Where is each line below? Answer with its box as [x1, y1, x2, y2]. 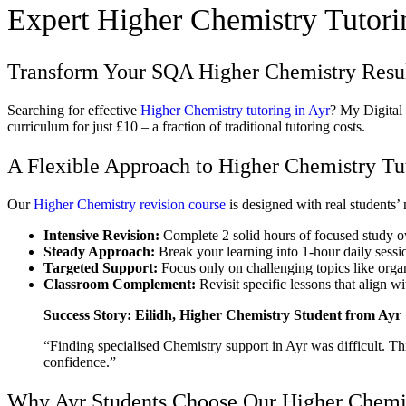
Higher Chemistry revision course [34, 196, 226, 212]
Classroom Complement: [43, 275, 196, 292]
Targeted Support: [43, 259, 158, 275]
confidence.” [43, 353, 116, 370]
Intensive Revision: [43, 227, 159, 243]
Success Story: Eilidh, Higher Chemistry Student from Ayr [43, 306, 401, 323]
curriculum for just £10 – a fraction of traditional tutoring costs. [7, 118, 365, 134]
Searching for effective [7, 101, 140, 118]
